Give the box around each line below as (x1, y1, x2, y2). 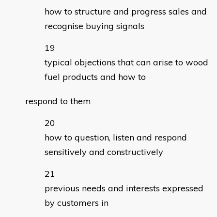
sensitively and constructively (45, 146, 163, 158)
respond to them (25, 95, 91, 107)
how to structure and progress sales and (45, 6, 207, 17)
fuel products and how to (45, 71, 146, 83)
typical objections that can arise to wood (45, 57, 208, 68)
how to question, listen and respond (45, 132, 187, 143)
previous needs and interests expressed (45, 183, 203, 194)
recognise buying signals (45, 20, 144, 32)
